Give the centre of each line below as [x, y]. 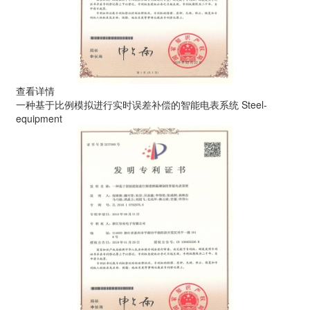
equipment [39, 119]
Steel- [255, 105]
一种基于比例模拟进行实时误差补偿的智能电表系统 [128, 105]
